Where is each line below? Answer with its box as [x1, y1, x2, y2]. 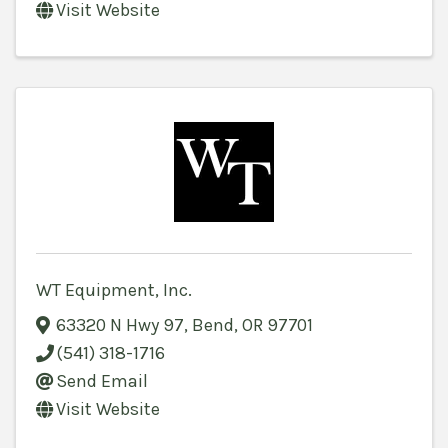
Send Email [56, 370, 148, 393]
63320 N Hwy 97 [56, 314, 184, 337]
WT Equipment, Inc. [36, 279, 192, 302]
